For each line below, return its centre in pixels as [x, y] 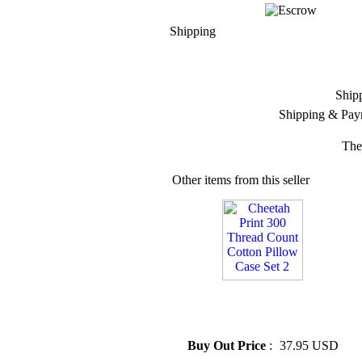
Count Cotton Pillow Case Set [259, 309]
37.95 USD [309, 345]
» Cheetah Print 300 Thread [254, 295]
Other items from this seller [241, 180]
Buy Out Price [228, 345]
